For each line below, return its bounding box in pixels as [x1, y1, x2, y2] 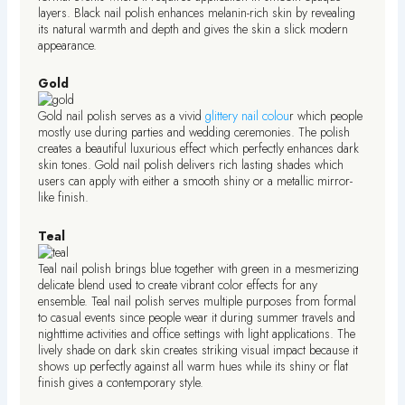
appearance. [38, 35, 98, 54]
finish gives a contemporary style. [38, 372, 204, 391]
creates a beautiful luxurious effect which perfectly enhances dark [38, 139, 360, 158]
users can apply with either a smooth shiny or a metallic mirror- [38, 172, 353, 191]
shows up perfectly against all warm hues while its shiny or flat [38, 356, 349, 375]
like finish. [38, 188, 89, 207]
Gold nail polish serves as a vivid [38, 107, 206, 126]
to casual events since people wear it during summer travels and [38, 307, 356, 326]
